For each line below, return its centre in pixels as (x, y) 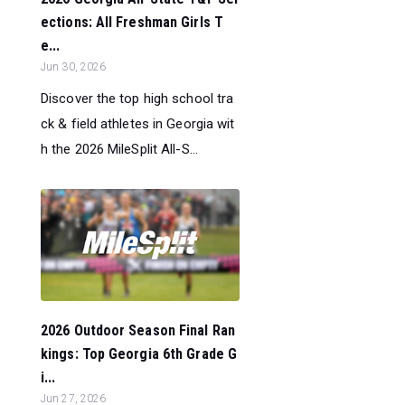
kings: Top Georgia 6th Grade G (139, 354)
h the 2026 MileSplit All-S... (119, 150)
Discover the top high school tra (137, 99)
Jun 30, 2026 (74, 67)
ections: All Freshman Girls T (132, 23)
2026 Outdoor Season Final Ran (138, 331)
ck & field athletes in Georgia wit (138, 124)
